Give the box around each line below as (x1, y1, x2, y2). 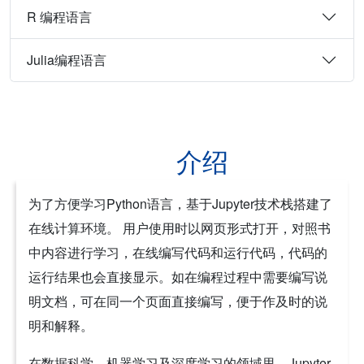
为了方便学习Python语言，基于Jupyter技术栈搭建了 (28, 193, 332, 213)
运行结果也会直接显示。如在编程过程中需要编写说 (28, 266, 327, 286)
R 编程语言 (27, 7, 92, 27)
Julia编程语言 (27, 50, 106, 70)
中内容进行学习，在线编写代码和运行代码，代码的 (28, 242, 327, 262)
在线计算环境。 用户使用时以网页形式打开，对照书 (28, 218, 331, 237)
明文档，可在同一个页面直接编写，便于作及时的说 (28, 291, 327, 310)
